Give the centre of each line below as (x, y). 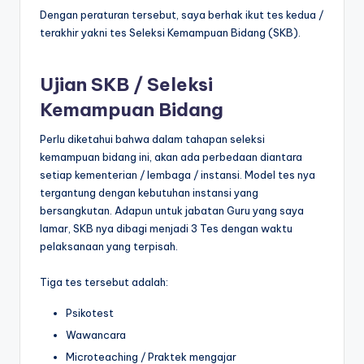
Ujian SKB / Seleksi (126, 84)
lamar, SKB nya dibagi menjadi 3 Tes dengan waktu (166, 229)
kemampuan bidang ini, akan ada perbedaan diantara (171, 157)
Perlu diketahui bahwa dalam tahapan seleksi (152, 139)
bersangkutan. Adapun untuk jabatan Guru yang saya (172, 211)
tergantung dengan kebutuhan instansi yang (149, 193)
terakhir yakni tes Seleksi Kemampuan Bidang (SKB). (170, 32)
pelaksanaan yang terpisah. (109, 247)
